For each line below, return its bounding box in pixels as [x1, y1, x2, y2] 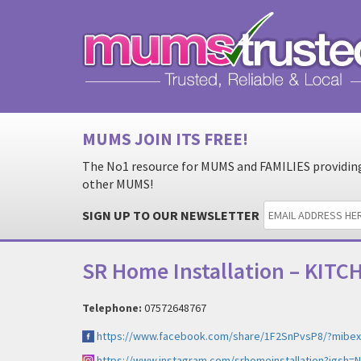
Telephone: [82, 300, 142, 315]
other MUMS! [82, 176, 153, 192]
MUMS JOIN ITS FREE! [82, 128, 248, 150]
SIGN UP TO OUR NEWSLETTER [82, 207, 259, 223]
